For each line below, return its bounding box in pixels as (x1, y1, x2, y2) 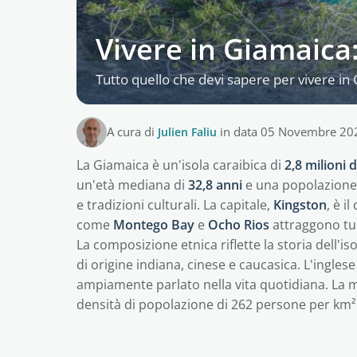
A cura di (107, 124, 158, 139)
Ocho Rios (208, 216, 269, 233)
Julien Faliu (158, 124, 217, 139)
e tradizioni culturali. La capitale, (76, 196, 273, 214)
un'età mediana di (76, 176, 188, 194)
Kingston (273, 196, 327, 214)
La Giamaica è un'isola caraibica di (76, 156, 284, 174)
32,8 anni (188, 176, 242, 194)
